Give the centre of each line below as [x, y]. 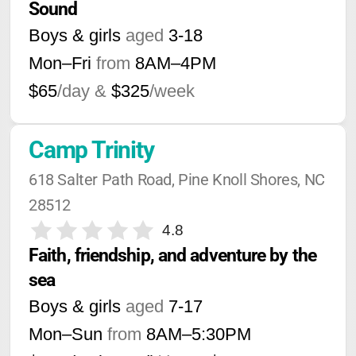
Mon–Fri [60, 63]
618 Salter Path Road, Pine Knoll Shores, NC [177, 180]
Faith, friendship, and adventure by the [172, 255]
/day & [82, 91]
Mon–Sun [66, 334]
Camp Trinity [91, 150]
